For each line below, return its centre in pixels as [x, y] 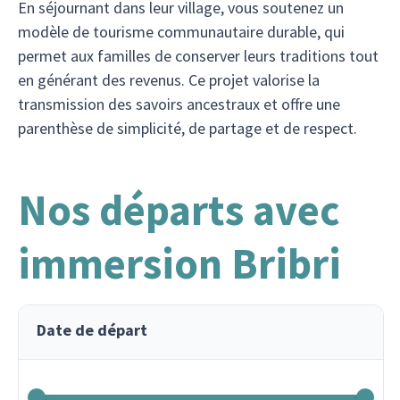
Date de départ [92, 330]
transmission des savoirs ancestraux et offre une [179, 104]
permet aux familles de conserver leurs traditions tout [198, 56]
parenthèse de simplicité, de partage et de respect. [187, 129]
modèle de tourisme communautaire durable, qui [181, 32]
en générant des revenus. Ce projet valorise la [169, 80]
